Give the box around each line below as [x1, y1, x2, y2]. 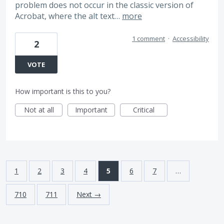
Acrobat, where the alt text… [15, 10, 122, 21]
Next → [76, 189, 101, 199]
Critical [133, 105, 154, 115]
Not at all [23, 105, 54, 115]
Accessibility [172, 34, 209, 43]
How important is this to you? [15, 86, 110, 96]
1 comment [132, 34, 165, 43]
